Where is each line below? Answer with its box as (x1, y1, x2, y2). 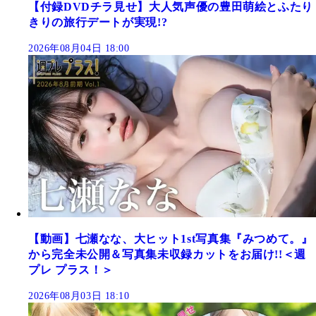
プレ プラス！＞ (28, 263, 114, 276)
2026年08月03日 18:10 (28, 290, 130, 301)
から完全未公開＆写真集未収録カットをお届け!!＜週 (28, 248, 306, 260)
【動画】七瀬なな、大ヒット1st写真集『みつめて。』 (28, 232, 313, 245)
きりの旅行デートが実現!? (28, 16, 168, 29)
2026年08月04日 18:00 (28, 43, 130, 54)
